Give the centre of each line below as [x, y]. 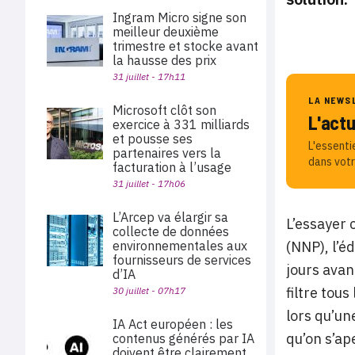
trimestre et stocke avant [185, 46]
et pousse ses [153, 139]
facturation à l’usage [172, 167]
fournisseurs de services [182, 260]
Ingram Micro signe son [179, 17]
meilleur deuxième [166, 32]
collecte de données [171, 231]
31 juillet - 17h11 [149, 76]
